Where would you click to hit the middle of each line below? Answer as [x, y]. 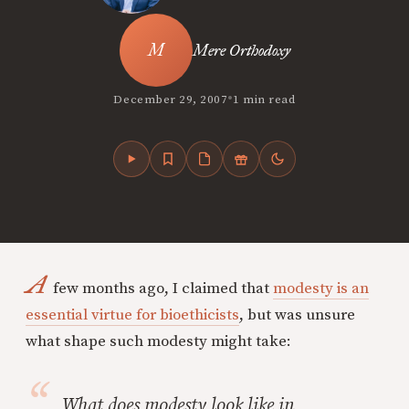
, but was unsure [297, 315]
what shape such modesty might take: [158, 341]
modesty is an [321, 288]
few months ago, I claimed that [162, 288]
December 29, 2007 [171, 99]
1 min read [264, 99]
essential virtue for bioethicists [132, 315]
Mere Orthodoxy [241, 50]
